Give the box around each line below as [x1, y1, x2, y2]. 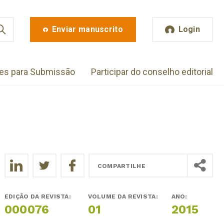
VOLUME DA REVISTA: [87, 192, 160, 200]
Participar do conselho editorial [91, 66, 213, 77]
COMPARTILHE [97, 162, 145, 169]
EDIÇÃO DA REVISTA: [4, 192, 73, 200]
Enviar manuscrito [51, 24, 123, 34]
